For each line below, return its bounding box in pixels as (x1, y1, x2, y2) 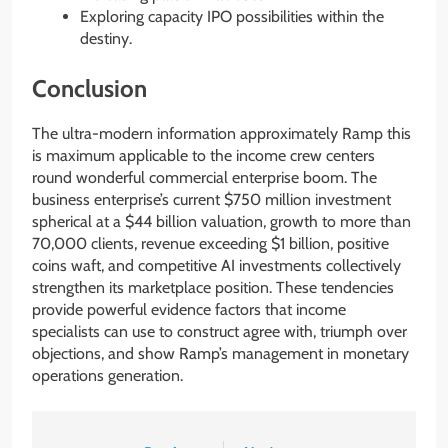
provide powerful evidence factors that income (32, 300, 346, 320)
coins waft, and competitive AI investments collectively (32, 256, 401, 276)
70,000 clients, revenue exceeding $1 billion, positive (32, 234, 389, 254)
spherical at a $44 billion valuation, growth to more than (32, 212, 411, 232)
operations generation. (32, 366, 183, 386)
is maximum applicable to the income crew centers (32, 146, 375, 166)
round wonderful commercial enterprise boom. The (32, 168, 377, 188)
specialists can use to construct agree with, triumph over (32, 322, 407, 342)
